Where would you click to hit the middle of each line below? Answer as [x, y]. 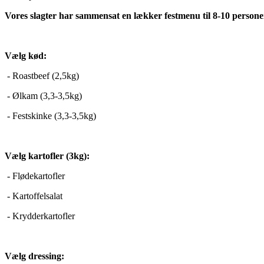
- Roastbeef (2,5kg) [42, 76]
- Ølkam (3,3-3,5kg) [43, 96]
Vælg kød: [26, 56]
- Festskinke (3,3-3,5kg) [50, 116]
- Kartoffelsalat [34, 196]
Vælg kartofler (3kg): [47, 156]
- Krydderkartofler [40, 216]
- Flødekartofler [35, 176]
